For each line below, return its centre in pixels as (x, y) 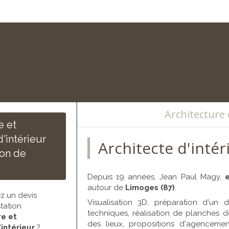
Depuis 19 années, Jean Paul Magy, (156, 177)
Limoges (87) (150, 188)
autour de (106, 188)
